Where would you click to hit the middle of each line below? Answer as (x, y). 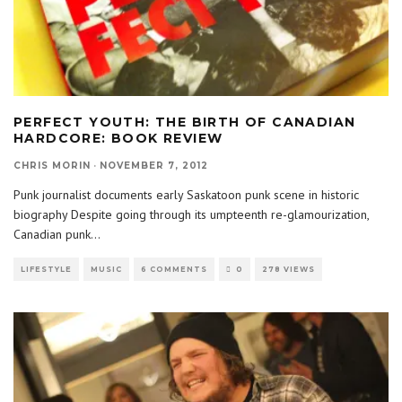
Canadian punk (52, 234)
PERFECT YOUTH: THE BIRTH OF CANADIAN (185, 122)
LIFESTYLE (46, 269)
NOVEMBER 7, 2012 (154, 165)
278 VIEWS (288, 269)
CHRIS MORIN (52, 165)
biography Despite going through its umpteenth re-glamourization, (191, 214)
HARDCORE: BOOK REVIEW (118, 138)
